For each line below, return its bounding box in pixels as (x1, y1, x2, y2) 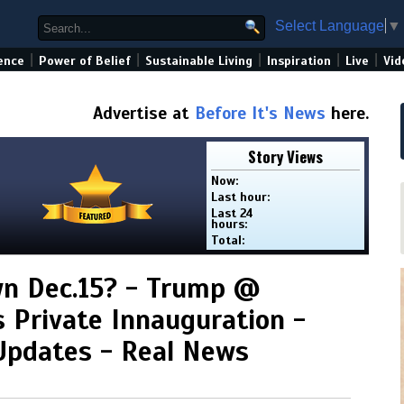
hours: (211, 216, 248, 232)
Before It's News (195, 103, 326, 124)
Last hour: (211, 189, 271, 205)
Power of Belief (39, 53, 131, 69)
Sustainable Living (145, 53, 252, 69)
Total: (211, 233, 245, 248)
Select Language (275, 17, 384, 33)
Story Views (248, 145, 323, 168)
